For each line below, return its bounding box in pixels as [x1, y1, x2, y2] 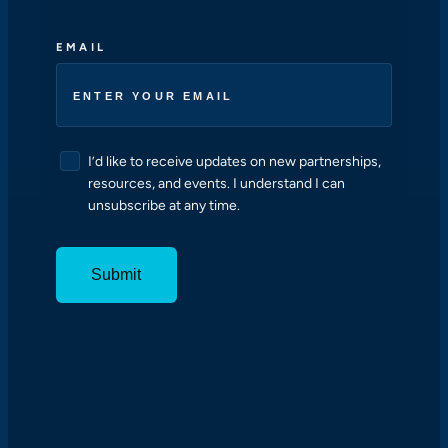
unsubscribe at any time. [88, 196, 240, 214]
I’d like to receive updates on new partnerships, [88, 152, 381, 170]
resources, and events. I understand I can [88, 174, 345, 192]
